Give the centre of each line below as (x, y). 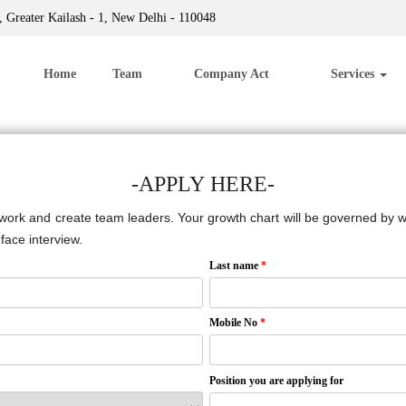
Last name (235, 266)
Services (354, 74)
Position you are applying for (276, 381)
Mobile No (235, 323)
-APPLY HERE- (203, 184)
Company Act (231, 74)
